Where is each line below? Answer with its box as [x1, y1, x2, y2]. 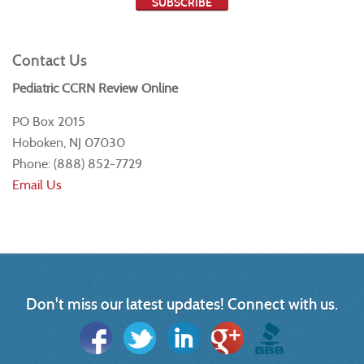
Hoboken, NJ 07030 [12, 135, 125, 150]
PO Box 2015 [12, 114, 85, 129]
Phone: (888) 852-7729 [12, 156, 142, 171]
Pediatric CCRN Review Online [12, 80, 178, 96]
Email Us [12, 177, 62, 193]
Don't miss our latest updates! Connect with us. [26, 295, 338, 314]
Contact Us [12, 51, 87, 70]
